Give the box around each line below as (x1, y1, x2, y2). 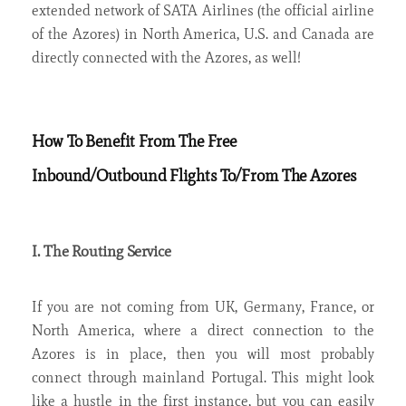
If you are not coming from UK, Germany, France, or (32, 298, 374, 316)
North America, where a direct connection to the (32, 322, 374, 340)
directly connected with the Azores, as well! (32, 49, 301, 67)
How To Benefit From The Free (32, 131, 237, 152)
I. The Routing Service (32, 242, 171, 261)
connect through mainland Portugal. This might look (32, 369, 374, 387)
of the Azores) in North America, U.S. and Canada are (32, 25, 374, 43)
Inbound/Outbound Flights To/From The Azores (32, 166, 357, 187)
